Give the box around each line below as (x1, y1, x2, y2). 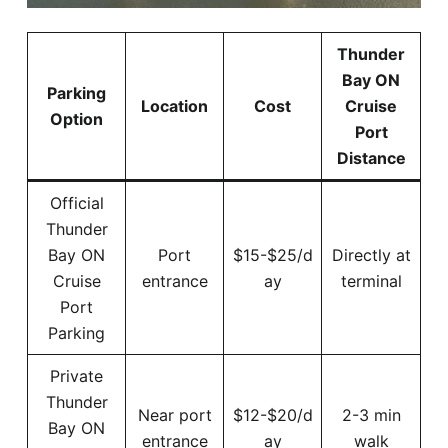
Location (141, 95, 208, 116)
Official (49, 192, 104, 213)
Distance (336, 147, 406, 168)
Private (50, 365, 103, 386)
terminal (340, 270, 402, 291)
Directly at (331, 244, 411, 265)
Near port (137, 404, 212, 425)
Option (50, 108, 103, 129)
